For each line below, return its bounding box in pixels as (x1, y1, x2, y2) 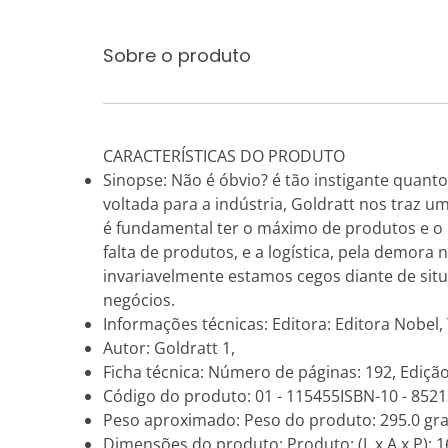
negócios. (103, 289, 175, 311)
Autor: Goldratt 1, (103, 337, 235, 359)
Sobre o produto (103, 43, 251, 68)
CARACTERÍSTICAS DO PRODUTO (103, 145, 345, 167)
